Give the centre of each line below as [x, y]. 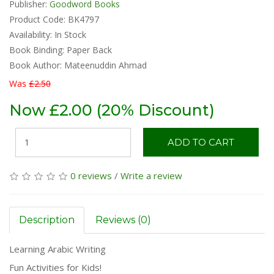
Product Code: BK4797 [54, 19]
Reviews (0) [123, 220]
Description [47, 220]
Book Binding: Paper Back [61, 50]
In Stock [70, 34]
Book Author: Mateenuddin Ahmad [78, 65]
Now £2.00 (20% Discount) [112, 110]
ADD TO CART [201, 142]
